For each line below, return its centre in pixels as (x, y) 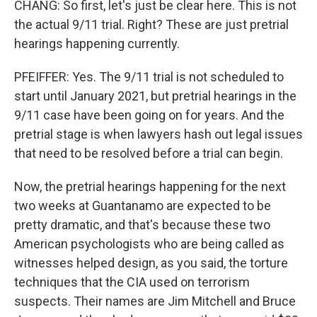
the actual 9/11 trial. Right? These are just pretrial (151, 24)
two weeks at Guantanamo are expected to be (143, 206)
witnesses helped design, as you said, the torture (151, 263)
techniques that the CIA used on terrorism (132, 282)
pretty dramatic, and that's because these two (142, 225)
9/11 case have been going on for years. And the (149, 115)
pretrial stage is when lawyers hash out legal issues (158, 134)
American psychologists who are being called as (149, 244)
